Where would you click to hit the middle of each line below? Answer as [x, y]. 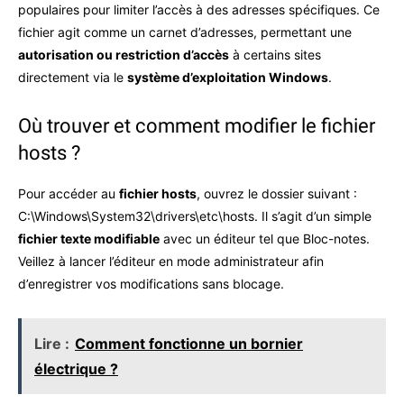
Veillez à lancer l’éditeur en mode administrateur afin [171, 261]
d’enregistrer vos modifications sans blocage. [151, 284]
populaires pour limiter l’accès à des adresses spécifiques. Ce [199, 9]
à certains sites [275, 55]
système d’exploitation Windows [228, 77]
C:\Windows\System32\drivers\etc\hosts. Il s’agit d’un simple [195, 216]
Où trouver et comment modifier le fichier [197, 126]
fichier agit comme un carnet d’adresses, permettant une [185, 32]
